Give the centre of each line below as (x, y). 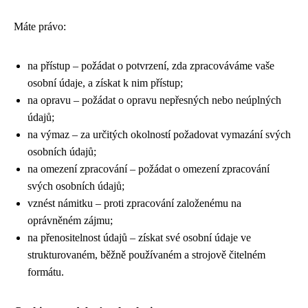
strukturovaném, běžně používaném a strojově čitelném (146, 255)
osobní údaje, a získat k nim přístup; (105, 83)
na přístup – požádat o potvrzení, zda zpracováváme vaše (151, 66)
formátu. (46, 272)
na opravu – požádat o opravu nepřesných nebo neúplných (154, 100)
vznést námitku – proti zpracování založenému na (134, 203)
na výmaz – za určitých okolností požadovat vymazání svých (159, 134)
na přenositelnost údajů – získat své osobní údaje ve (139, 238)
